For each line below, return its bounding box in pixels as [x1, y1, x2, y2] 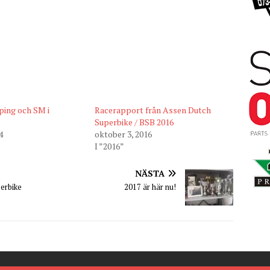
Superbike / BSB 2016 [94, 116, 174, 128]
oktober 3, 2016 [94, 128, 152, 140]
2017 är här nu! [124, 181, 177, 192]
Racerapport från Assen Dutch [94, 104, 211, 116]
